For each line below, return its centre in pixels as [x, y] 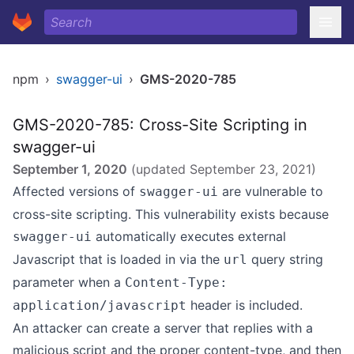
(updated [158, 169]
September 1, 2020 [70, 169]
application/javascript [100, 305]
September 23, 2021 [250, 169]
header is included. [245, 305]
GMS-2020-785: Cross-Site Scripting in [160, 125]
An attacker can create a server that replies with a [163, 328]
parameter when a [69, 282]
